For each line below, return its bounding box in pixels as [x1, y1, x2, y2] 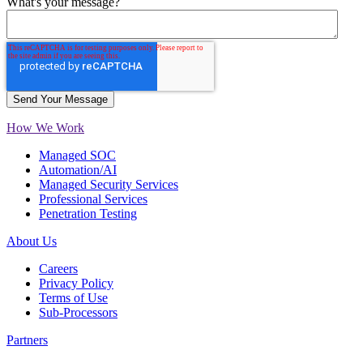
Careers [39, 262, 78, 276]
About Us [6, 234, 57, 249]
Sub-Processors [39, 305, 117, 320]
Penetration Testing [39, 207, 137, 221]
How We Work [6, 121, 84, 135]
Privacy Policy [39, 276, 113, 291]
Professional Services [39, 192, 147, 207]
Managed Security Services [39, 177, 178, 192]
